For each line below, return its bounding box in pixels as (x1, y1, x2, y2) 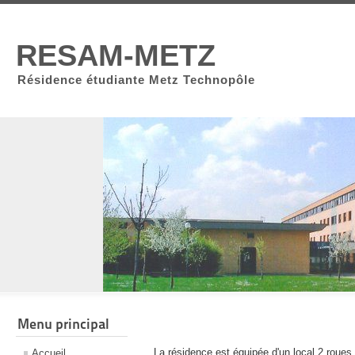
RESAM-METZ (16, 38, 216, 73)
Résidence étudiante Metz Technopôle (17, 73, 255, 87)
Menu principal (17, 315, 109, 333)
